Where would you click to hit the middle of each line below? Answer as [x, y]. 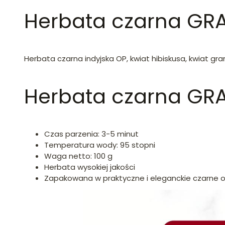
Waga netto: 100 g [78, 156]
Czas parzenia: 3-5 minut [91, 134]
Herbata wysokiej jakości [90, 167]
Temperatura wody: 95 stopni [100, 145]
